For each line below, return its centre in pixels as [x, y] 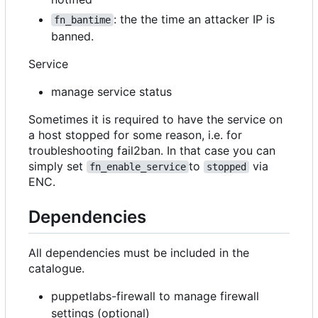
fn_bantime [82, 20]
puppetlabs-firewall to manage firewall [155, 296]
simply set [57, 166]
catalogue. [56, 269]
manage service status [111, 91]
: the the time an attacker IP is [196, 19]
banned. [72, 36]
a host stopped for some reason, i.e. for [135, 135]
